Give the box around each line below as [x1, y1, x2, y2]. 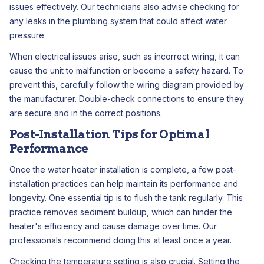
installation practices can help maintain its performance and [9, 179, 238, 189]
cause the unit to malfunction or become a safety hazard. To [9, 65, 243, 75]
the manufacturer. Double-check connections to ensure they [9, 94, 244, 104]
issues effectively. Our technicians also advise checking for [9, 2, 239, 12]
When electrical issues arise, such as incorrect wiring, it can [9, 51, 240, 61]
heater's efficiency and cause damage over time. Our [9, 221, 217, 231]
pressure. [9, 30, 46, 40]
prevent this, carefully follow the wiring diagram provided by [9, 80, 244, 90]
